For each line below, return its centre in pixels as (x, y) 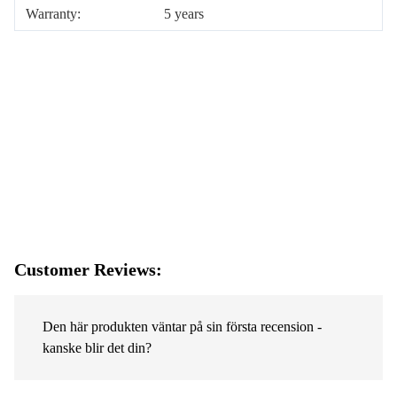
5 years (184, 14)
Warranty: (53, 14)
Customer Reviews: (88, 269)
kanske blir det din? (97, 348)
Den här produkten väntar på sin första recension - (182, 327)
